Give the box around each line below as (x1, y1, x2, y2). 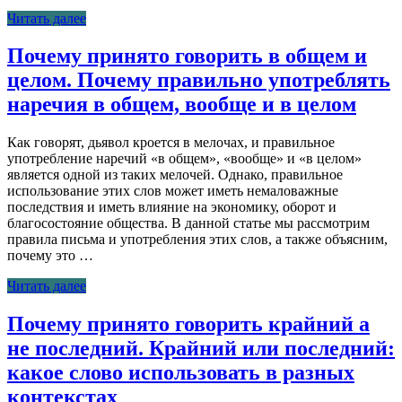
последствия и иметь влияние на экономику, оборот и (7, 199, 336, 215)
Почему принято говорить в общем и (7, 44, 367, 68)
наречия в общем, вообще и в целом (7, 92, 356, 117)
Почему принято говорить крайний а (7, 312, 370, 336)
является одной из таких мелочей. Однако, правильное (7, 167, 343, 183)
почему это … (7, 248, 93, 264)
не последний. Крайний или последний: (7, 336, 395, 361)
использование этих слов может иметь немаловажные (7, 183, 338, 199)
